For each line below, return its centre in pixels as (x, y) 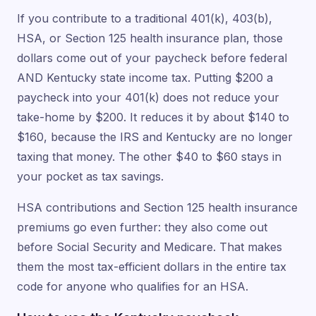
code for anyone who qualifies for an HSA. (133, 287)
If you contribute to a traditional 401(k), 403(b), (145, 19)
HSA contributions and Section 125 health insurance (157, 208)
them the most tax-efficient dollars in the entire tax (152, 267)
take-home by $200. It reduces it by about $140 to (153, 117)
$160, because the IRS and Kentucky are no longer (155, 137)
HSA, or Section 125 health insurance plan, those (150, 38)
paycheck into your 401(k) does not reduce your (148, 98)
